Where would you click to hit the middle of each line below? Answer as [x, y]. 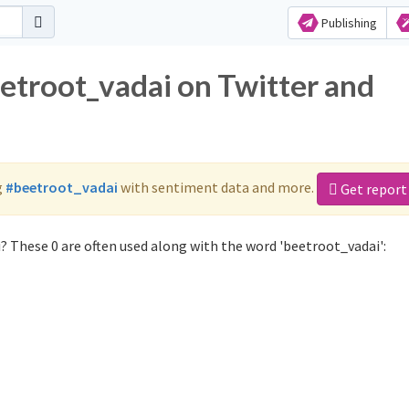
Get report [372, 189]
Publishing [347, 23]
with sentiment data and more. [217, 187]
